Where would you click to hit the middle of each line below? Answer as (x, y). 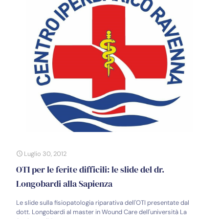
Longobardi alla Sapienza (64, 184)
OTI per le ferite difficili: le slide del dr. (90, 170)
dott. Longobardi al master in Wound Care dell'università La (101, 212)
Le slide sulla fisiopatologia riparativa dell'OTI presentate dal (103, 203)
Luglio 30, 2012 (45, 154)
